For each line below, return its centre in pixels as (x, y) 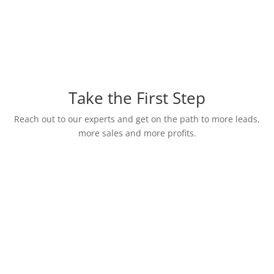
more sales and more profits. (137, 133)
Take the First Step (137, 98)
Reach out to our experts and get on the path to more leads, (137, 119)
